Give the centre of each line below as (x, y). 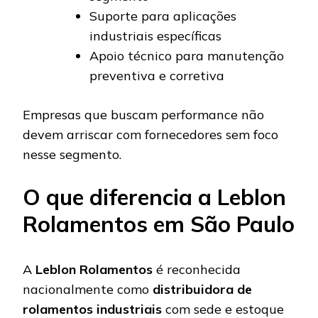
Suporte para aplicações (163, 16)
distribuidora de (202, 290)
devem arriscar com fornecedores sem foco (150, 135)
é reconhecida (197, 270)
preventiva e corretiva (157, 76)
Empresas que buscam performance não (143, 115)
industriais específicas (155, 36)
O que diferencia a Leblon (154, 197)
